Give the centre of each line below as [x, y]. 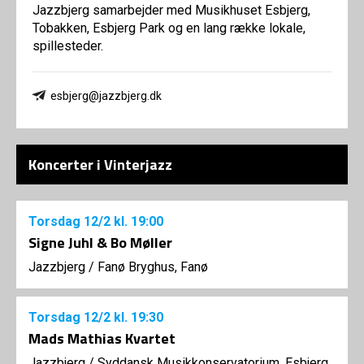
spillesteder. [68, 46]
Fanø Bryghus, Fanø [153, 267]
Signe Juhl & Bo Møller [100, 243]
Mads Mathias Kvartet [102, 338]
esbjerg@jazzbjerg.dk [106, 96]
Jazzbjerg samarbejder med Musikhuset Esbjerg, [171, 10]
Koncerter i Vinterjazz [100, 165]
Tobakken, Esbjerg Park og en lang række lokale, [169, 28]
